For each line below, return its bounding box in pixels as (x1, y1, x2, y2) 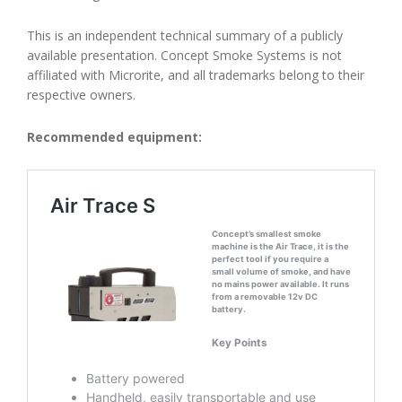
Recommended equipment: (27, 127, 202, 145)
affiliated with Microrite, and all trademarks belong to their (27, 66, 364, 83)
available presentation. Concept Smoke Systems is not (27, 46, 342, 64)
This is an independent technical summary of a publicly (27, 26, 343, 44)
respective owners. (27, 85, 135, 103)
